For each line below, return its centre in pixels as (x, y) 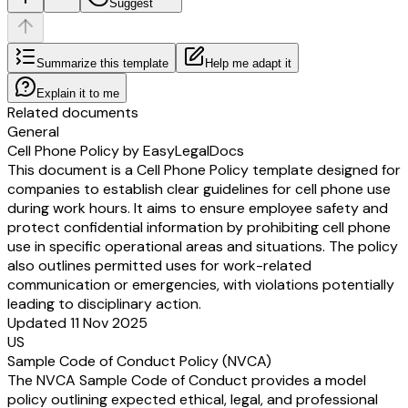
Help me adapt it (248, 63)
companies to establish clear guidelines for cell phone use (199, 189)
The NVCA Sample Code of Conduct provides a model (187, 380)
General (33, 131)
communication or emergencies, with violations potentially (201, 284)
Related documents (73, 112)
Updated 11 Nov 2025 (77, 322)
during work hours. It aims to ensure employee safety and (198, 208)
